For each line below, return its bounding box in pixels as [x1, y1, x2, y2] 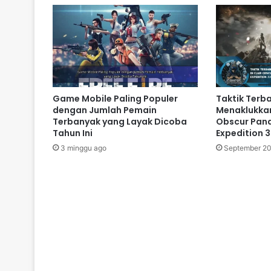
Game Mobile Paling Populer [53, 92, 178, 105]
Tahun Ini [53, 126, 93, 139]
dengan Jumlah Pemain [53, 103, 157, 116]
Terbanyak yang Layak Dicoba [53, 115, 187, 128]
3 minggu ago [60, 143, 106, 152]
